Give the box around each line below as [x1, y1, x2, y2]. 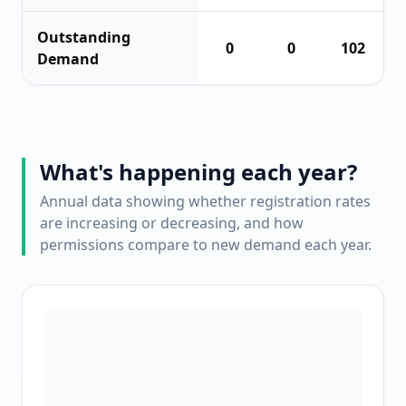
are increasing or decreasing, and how [40, 213, 304, 233]
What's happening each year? [40, 157, 357, 187]
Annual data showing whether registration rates [40, 191, 371, 211]
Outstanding [37, 27, 130, 47]
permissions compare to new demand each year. [40, 235, 372, 255]
